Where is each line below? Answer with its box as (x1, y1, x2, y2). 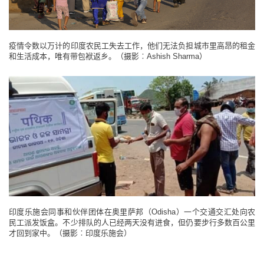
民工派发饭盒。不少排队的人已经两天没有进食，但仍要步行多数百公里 (9, 217, 255, 227)
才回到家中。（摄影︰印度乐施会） (9, 228, 131, 237)
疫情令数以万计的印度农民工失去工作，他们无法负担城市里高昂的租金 (9, 41, 255, 50)
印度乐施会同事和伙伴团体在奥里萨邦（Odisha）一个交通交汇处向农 (9, 207, 255, 216)
